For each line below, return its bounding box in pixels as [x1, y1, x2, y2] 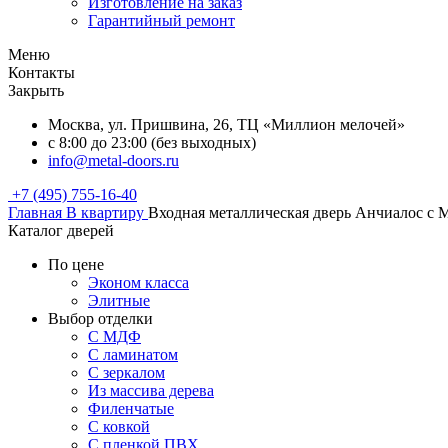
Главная [8, 204, 62, 221]
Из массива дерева [88, 382, 214, 399]
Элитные [88, 292, 150, 309]
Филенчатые [88, 400, 174, 417]
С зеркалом [88, 364, 165, 381]
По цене [48, 256, 104, 273]
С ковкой [88, 418, 150, 435]
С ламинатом [88, 346, 178, 363]
